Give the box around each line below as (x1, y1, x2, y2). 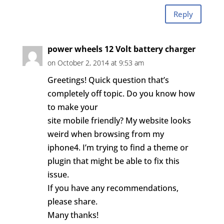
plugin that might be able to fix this (47, 155, 179, 166)
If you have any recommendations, (47, 182, 178, 193)
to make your (47, 101, 98, 112)
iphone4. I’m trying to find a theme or (47, 142, 188, 153)
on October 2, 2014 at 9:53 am (47, 58, 144, 67)
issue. (47, 169, 69, 180)
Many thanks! (47, 209, 98, 220)
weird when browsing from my (47, 128, 164, 139)
